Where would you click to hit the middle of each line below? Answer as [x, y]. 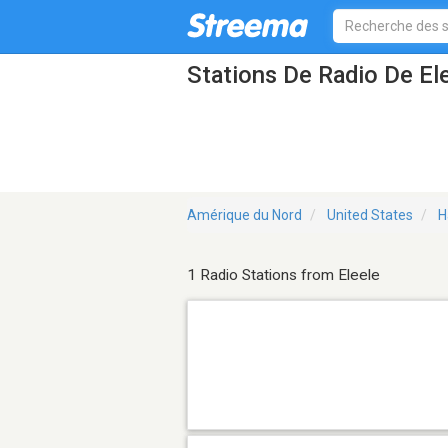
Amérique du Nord [244, 215]
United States [370, 215]
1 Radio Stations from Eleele [283, 275]
